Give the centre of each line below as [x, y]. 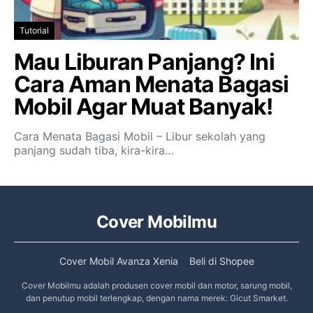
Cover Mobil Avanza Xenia [118, 261]
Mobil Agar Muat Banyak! [144, 107]
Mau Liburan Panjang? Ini [144, 62]
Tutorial [34, 31]
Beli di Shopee [221, 261]
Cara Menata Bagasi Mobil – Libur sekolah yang [140, 137]
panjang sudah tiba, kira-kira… [94, 151]
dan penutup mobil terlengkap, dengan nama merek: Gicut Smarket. [156, 298]
